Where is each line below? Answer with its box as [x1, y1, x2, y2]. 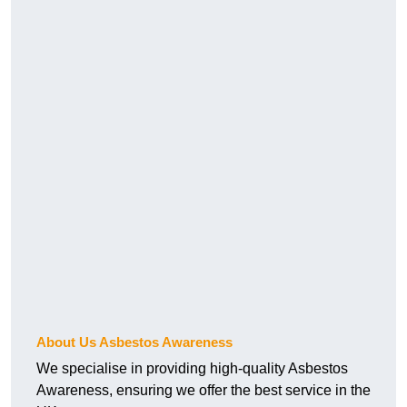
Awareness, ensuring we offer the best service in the [36, 382, 371, 399]
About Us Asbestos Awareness [36, 334, 233, 351]
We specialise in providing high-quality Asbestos [36, 361, 348, 377]
